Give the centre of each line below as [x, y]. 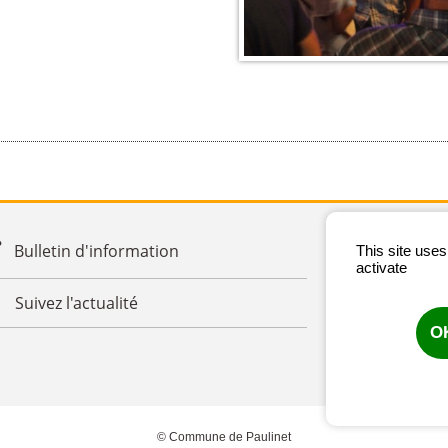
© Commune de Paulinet [224, 437]
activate [381, 267]
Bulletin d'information [96, 250]
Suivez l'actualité [76, 303]
